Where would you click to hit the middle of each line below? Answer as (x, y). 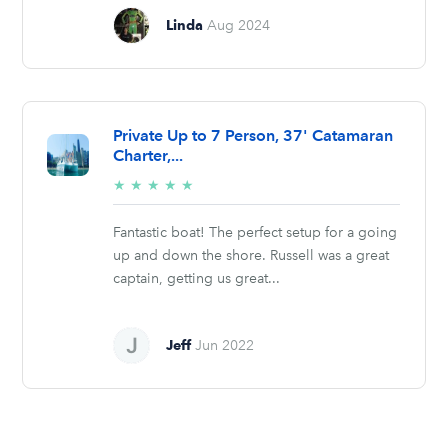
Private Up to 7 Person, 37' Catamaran (253, 135)
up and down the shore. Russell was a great (251, 255)
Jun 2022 (225, 345)
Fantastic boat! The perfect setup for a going (255, 232)
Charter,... (148, 155)
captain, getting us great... (197, 278)
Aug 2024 (239, 25)
